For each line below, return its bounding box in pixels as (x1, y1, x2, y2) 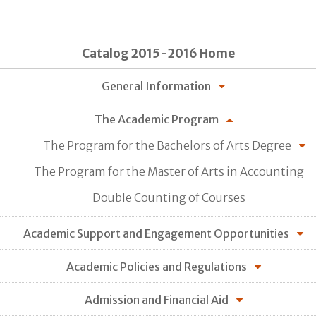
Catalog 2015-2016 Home (81, 45, 235, 61)
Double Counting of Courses (92, 190, 245, 205)
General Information (102, 79, 211, 94)
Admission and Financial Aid (84, 293, 229, 308)
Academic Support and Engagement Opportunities (23, 226, 289, 241)
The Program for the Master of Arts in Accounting (33, 164, 304, 179)
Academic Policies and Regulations (66, 260, 247, 274)
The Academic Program (94, 112, 219, 127)
